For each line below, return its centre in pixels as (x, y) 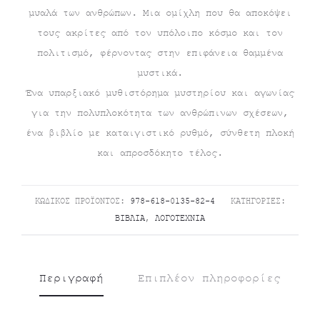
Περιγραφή (71, 279)
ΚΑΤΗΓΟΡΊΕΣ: (258, 201)
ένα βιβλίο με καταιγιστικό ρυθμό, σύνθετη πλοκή (160, 133)
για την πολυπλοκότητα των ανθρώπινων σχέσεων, (160, 113)
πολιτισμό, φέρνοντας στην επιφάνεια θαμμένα (160, 53)
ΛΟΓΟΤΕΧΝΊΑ (180, 219)
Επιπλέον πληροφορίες (209, 279)
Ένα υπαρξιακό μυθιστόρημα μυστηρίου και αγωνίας (160, 93)
